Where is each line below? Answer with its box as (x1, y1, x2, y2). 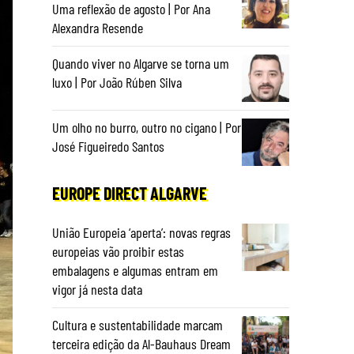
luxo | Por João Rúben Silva (52, 73, 182, 91)
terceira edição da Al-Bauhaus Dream (52, 335, 231, 352)
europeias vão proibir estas (52, 243, 184, 260)
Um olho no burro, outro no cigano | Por (52, 119, 241, 136)
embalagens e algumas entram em (52, 262, 218, 279)
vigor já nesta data (52, 281, 142, 298)
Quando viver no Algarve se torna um (52, 55, 229, 72)
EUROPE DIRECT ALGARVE (52, 183, 207, 203)
